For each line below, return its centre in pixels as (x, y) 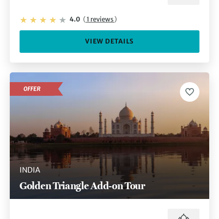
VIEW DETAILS (109, 41)
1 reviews (100, 20)
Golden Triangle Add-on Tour (82, 186)
